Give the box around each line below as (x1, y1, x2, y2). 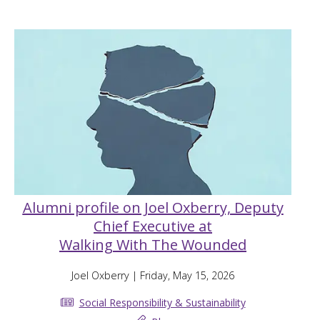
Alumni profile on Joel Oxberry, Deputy (22, 198, 284, 218)
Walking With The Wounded (59, 235, 246, 255)
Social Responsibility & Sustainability (79, 295, 246, 309)
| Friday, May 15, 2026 (129, 269, 234, 283)
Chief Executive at (94, 216, 212, 236)
